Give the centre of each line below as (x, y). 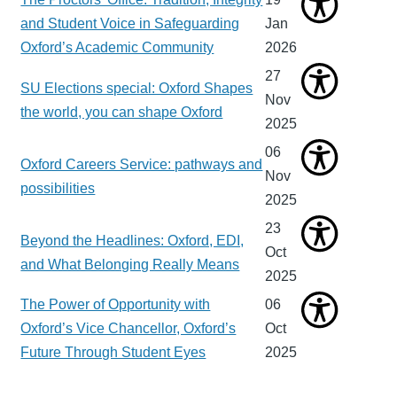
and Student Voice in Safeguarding (130, 24)
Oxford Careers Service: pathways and (142, 165)
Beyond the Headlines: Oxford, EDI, (132, 241)
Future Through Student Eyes (113, 353)
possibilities (58, 189)
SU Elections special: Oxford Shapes (137, 89)
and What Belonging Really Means (130, 265)
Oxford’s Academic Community (117, 48)
